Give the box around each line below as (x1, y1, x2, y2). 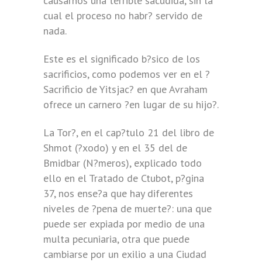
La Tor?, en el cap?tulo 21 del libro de (43, 126, 214, 139)
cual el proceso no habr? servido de (43, 9, 202, 22)
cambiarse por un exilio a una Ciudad (43, 247, 206, 261)
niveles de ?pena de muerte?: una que (43, 202, 212, 215)
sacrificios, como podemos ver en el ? (43, 67, 210, 81)
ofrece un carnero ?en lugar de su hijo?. (43, 98, 219, 111)
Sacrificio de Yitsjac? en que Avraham (43, 82, 208, 96)
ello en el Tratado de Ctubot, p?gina (43, 171, 204, 185)
